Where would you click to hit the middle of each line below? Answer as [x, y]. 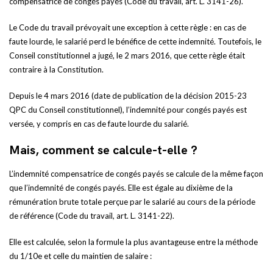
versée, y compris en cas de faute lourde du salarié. [99, 124]
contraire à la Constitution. [56, 69]
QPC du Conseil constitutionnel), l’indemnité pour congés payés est [128, 110]
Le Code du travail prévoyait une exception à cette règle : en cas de [128, 27]
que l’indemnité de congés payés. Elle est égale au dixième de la [121, 188]
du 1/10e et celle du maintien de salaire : [80, 256]
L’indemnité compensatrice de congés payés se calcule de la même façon [136, 174]
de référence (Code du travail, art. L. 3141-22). [92, 216]
